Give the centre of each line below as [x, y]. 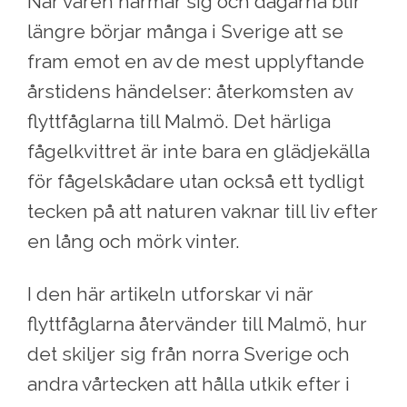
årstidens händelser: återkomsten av [190, 92]
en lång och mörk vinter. [134, 242]
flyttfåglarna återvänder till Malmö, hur [197, 324]
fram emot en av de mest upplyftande [196, 62]
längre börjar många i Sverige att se [185, 32]
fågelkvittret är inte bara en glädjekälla [199, 152]
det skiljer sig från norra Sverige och [189, 354]
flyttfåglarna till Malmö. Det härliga [179, 122]
